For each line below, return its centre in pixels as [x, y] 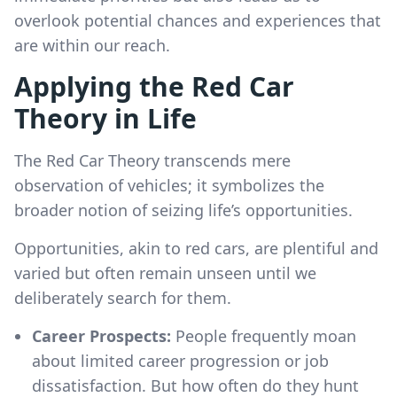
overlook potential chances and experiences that [198, 20]
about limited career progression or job [180, 360]
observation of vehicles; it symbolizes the [169, 185]
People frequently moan [264, 335]
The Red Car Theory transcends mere [152, 160]
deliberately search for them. [123, 297]
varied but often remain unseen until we [165, 272]
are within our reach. [92, 45]
